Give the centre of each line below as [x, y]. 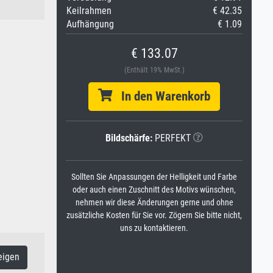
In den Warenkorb [161, 96]
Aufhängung [90, 24]
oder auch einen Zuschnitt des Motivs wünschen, [154, 190]
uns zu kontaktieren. [154, 228]
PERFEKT [172, 138]
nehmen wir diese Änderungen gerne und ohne [154, 203]
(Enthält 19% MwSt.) [154, 70]
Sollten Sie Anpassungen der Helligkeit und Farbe [154, 177]
